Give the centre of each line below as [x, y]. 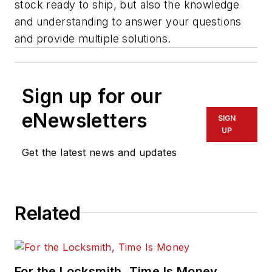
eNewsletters [85, 120]
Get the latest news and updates [100, 152]
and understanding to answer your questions [128, 21]
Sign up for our [92, 96]
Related [48, 213]
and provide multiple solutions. [94, 38]
